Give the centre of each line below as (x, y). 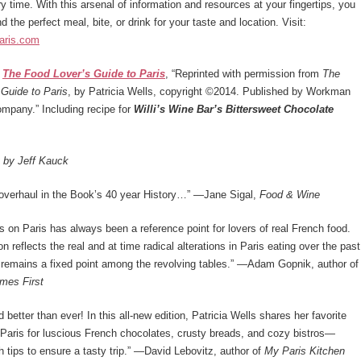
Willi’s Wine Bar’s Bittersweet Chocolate (234, 109)
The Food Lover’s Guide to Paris (84, 74)
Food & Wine (290, 195)
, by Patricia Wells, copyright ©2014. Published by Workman (209, 91)
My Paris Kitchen (305, 351)
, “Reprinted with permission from (244, 74)
